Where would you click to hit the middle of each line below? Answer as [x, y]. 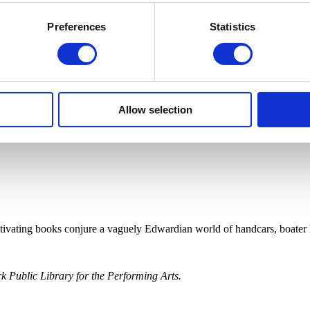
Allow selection [155, 109]
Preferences [77, 26]
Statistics [232, 26]
